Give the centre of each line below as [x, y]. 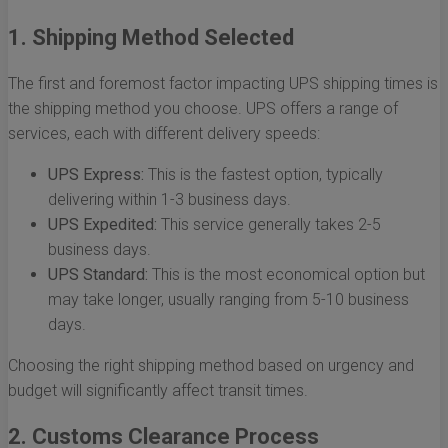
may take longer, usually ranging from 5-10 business [228, 300]
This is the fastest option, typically [263, 175]
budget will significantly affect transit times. [158, 391]
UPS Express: [96, 175]
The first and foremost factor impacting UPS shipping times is [223, 84]
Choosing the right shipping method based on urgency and [211, 366]
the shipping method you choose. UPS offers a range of [203, 109]
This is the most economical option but [286, 275]
